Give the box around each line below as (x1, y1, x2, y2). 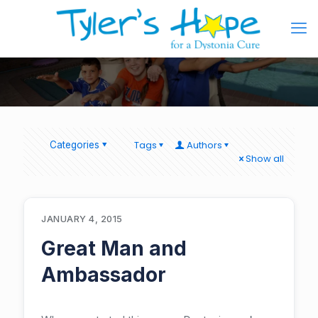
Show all (246, 152, 284, 165)
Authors (186, 138, 222, 152)
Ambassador (41, 263, 166, 287)
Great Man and (41, 236, 187, 261)
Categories (50, 139, 99, 150)
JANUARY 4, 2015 (41, 214, 123, 224)
